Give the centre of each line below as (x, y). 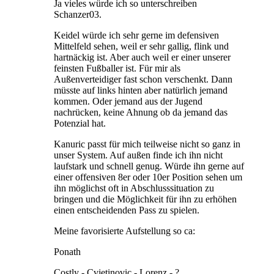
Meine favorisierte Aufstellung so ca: (124, 231)
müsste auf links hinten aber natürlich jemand (141, 90)
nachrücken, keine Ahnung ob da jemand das (141, 112)
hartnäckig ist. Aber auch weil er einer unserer (142, 57)
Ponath (67, 251)
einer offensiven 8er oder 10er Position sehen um (148, 177)
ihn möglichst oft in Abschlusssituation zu (134, 188)
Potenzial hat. (80, 123)
